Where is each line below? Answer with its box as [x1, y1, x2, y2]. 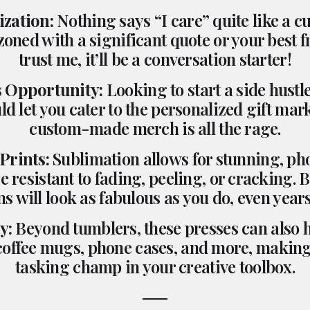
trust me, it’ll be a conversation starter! [19, 48, 291, 70]
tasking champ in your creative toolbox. [15, 255, 295, 277]
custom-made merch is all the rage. [29, 117, 281, 139]
